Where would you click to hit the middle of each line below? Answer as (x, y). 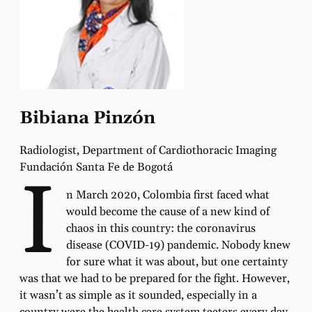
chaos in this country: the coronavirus (161, 229)
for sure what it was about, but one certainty (177, 263)
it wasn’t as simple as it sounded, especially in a (138, 296)
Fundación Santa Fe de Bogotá (96, 167)
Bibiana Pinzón (87, 119)
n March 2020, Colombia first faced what (167, 196)
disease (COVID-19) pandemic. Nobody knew (178, 246)
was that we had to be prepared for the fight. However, (155, 279)
